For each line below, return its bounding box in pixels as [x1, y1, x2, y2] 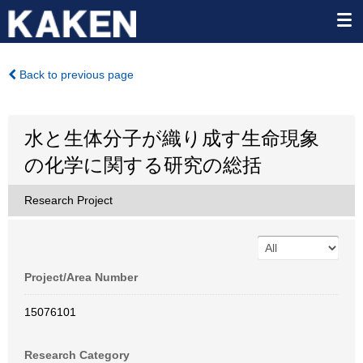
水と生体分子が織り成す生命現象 [24, 127, 319, 149]
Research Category [24, 348, 130, 361]
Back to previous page [16, 68, 134, 81]
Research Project [24, 194, 113, 207]
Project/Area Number [24, 271, 138, 284]
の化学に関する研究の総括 [24, 154, 262, 176]
